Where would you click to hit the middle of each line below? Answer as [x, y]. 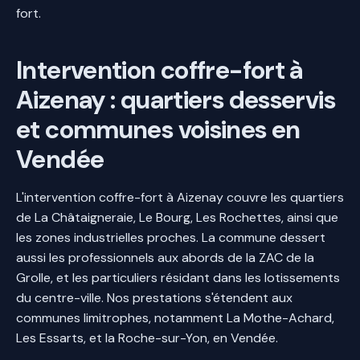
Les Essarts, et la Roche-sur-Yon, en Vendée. [147, 337]
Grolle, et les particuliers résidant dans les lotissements [178, 277]
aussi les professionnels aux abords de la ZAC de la [165, 257]
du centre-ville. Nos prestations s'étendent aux [154, 297]
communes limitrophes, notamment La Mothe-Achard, [175, 317]
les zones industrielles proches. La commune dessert [171, 237]
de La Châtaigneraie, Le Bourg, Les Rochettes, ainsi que [177, 217]
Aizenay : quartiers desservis [176, 100]
